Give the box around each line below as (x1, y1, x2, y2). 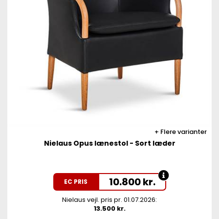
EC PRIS (64, 177, 88, 186)
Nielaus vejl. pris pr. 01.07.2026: (62, 195, 157, 204)
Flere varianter (159, 127, 207, 136)
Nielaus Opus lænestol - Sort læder (44, 138, 175, 148)
